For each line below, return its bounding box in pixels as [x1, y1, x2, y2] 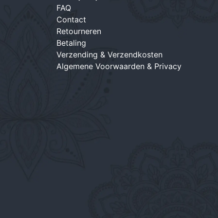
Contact [56, 15, 86, 24]
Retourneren [56, 26, 101, 36]
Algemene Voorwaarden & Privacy [56, 61, 182, 71]
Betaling [56, 38, 86, 48]
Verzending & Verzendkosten [56, 50, 163, 59]
